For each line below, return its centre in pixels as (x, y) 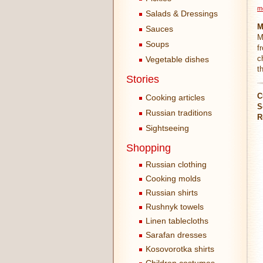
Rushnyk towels (175, 207)
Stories (143, 79)
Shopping (149, 148)
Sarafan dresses (176, 235)
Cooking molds (173, 178)
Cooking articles (174, 97)
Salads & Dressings (181, 14)
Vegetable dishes (176, 59)
